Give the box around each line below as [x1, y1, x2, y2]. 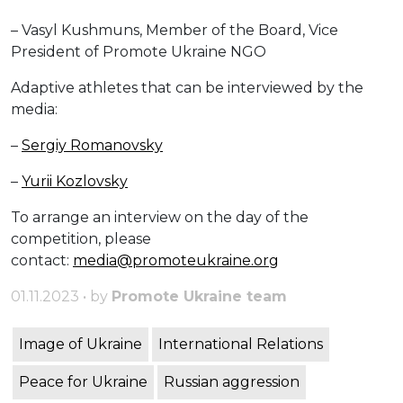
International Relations [158, 336, 323, 354]
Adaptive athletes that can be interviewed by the [11, 79, 363, 97]
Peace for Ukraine [19, 373, 148, 391]
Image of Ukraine [19, 336, 142, 354]
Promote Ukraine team [112, 288, 287, 306]
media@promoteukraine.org [73, 252, 279, 270]
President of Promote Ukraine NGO [11, 43, 266, 61]
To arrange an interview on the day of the [11, 209, 309, 227]
